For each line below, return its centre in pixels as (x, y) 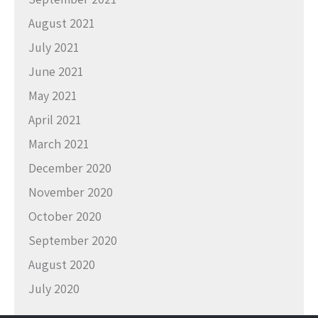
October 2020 (65, 216)
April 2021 (55, 119)
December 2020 (70, 168)
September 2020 (73, 240)
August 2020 (62, 264)
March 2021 (59, 143)
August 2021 (61, 23)
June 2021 (56, 71)
